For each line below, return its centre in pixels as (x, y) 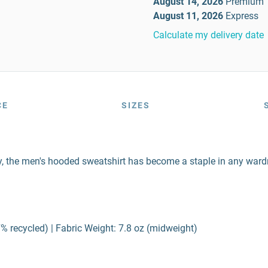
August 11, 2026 (188, 16)
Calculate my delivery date (208, 35)
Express (242, 16)
